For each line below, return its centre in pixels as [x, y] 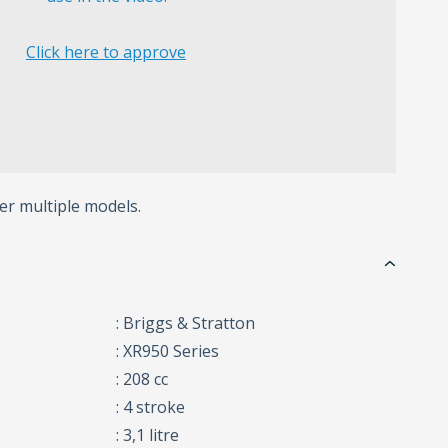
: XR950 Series [168, 351]
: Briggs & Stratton [186, 323]
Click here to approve [106, 52]
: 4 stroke [151, 407]
